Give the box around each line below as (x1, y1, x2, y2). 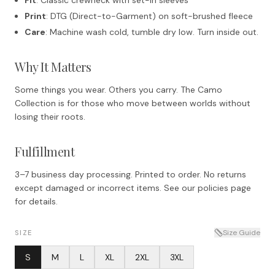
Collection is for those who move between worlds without (15, 97, 250, 109)
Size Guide (223, 228, 260, 238)
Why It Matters (15, 58, 91, 75)
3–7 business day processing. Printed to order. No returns (15, 168, 246, 180)
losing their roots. (15, 110, 85, 122)
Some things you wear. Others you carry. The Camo (15, 83, 222, 95)
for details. (15, 195, 58, 207)
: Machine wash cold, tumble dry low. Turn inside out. (45, 26, 258, 37)
